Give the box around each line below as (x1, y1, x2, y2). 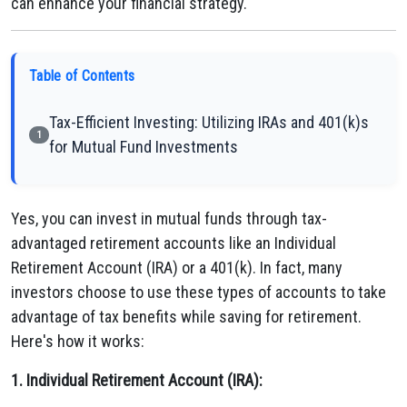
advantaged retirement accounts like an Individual (11, 233, 336, 253)
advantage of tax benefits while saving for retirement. (11, 307, 362, 326)
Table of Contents (29, 67, 135, 84)
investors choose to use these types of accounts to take (11, 283, 386, 302)
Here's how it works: (11, 332, 144, 351)
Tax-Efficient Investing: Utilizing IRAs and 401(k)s (49, 113, 369, 132)
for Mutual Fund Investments (49, 137, 238, 156)
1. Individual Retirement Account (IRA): (11, 371, 263, 390)
